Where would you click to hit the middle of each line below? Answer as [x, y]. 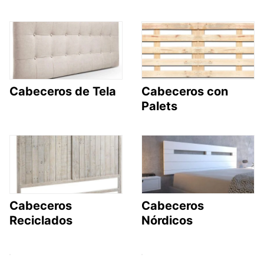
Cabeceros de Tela [63, 92]
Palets [159, 106]
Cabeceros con [185, 92]
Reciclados [41, 220]
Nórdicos [167, 220]
